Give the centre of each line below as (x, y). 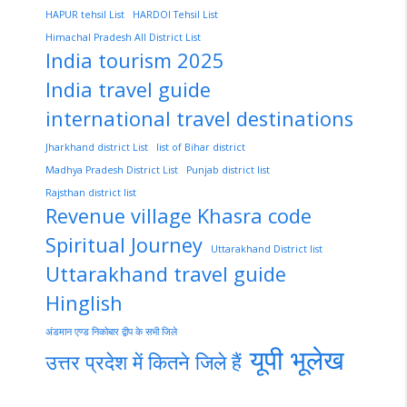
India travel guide (128, 90)
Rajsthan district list (91, 193)
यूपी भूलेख (297, 360)
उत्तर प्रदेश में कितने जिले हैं (144, 362)
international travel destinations (199, 119)
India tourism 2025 (135, 61)
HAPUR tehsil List (85, 15)
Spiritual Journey (124, 245)
